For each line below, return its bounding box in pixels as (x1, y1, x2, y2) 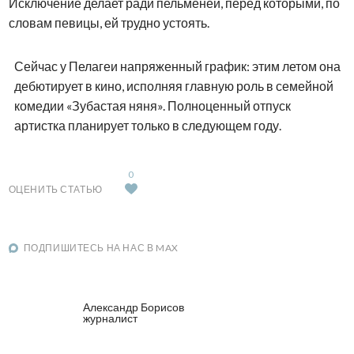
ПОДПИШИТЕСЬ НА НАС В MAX (23, 242, 179, 254)
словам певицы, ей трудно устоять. (8, 15, 209, 31)
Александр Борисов (82, 299, 184, 314)
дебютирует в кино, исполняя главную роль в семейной (13, 78, 333, 94)
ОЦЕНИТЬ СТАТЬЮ (8, 183, 103, 196)
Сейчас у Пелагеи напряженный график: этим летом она (13, 58, 341, 74)
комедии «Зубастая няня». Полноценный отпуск (13, 98, 291, 114)
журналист (82, 311, 137, 325)
